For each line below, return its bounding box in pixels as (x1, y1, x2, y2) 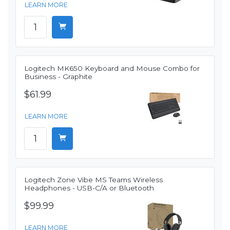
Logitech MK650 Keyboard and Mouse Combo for (24, 64, 200, 73)
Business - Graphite (24, 72, 92, 81)
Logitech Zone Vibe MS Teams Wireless (24, 176, 163, 184)
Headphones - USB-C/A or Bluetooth (24, 184, 154, 193)
